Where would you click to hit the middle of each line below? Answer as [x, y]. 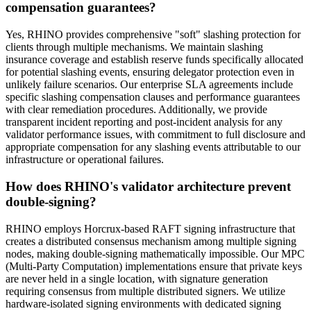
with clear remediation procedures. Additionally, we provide [136, 110]
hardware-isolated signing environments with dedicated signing [143, 303]
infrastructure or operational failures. [85, 160]
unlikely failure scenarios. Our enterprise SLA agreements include [149, 85]
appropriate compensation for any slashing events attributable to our [153, 147]
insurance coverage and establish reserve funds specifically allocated [154, 60]
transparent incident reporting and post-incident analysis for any [144, 122]
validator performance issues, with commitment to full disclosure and [155, 135]
